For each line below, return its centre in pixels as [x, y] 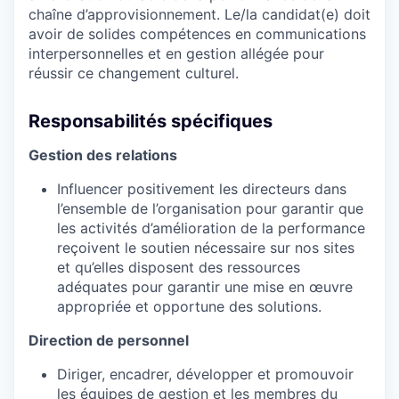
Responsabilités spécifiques [151, 121]
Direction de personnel [109, 340]
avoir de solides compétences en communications [197, 33]
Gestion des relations [103, 155]
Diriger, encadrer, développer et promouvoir [205, 374]
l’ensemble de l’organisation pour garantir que [210, 208]
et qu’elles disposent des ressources [179, 267]
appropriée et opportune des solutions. [189, 306]
